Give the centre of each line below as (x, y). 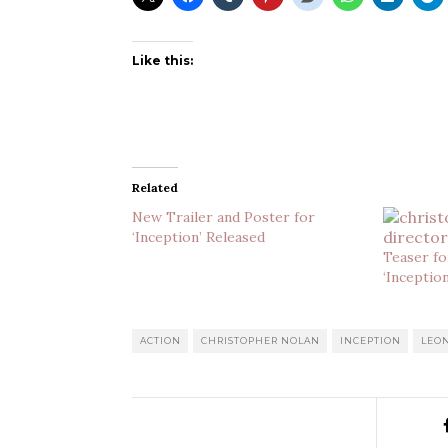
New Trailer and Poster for (223, 217)
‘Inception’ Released (198, 237)
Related (155, 188)
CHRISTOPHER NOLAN (260, 341)
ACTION (160, 341)
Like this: (162, 61)
